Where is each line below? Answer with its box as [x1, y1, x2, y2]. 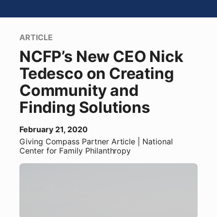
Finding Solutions [19, 98, 150, 117]
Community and [19, 81, 139, 100]
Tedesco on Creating [19, 64, 174, 83]
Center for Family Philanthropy [19, 146, 131, 155]
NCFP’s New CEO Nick [19, 47, 184, 66]
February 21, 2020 [19, 124, 88, 134]
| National [135, 137, 173, 146]
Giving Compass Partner [19, 137, 111, 146]
